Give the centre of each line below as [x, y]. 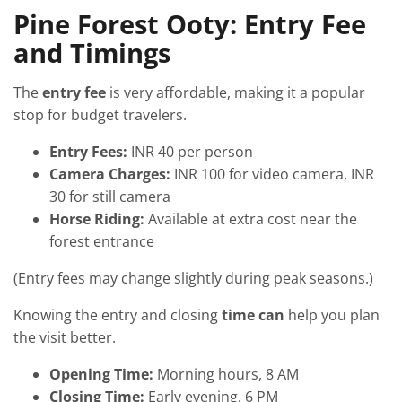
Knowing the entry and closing [118, 315]
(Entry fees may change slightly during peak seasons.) [193, 279]
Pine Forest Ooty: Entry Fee [190, 24]
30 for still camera [110, 197]
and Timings [92, 53]
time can [255, 315]
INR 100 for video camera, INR [272, 175]
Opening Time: [101, 375]
